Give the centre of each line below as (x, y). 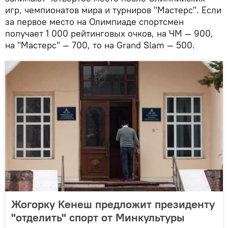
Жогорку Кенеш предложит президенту (113, 204)
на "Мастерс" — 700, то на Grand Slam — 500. (100, 45)
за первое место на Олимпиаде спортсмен (94, 21)
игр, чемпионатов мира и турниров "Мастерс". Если (113, 10)
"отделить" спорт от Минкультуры (98, 217)
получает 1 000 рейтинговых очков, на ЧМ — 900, (109, 33)
